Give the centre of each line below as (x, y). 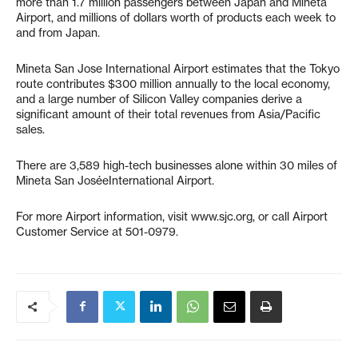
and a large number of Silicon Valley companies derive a (159, 99)
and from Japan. (58, 32)
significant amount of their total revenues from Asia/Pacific (168, 114)
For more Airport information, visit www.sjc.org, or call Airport (172, 216)
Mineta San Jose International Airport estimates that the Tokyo (178, 68)
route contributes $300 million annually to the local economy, (173, 84)
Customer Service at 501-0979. (97, 231)
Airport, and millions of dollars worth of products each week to (176, 17)
